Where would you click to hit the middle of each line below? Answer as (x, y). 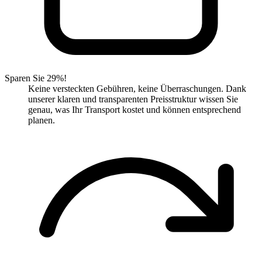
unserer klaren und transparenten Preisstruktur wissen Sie (133, 99)
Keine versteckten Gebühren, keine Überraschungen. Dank (137, 89)
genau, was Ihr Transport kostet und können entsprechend (135, 110)
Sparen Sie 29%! (36, 78)
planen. (42, 120)
